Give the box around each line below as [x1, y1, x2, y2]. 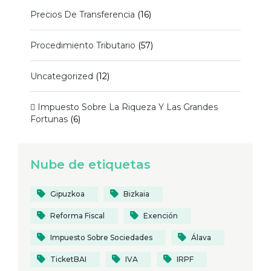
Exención [143, 211, 178, 220]
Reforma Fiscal [50, 211, 105, 220]
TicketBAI [50, 254, 87, 264]
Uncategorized [30, 70, 93, 82]
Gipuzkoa [50, 189, 85, 198]
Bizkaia [123, 189, 149, 198]
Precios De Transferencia [30, 8, 135, 20]
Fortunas [30, 113, 68, 125]
